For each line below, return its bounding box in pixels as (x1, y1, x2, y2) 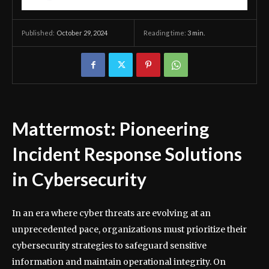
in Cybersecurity (12, 168, 147, 190)
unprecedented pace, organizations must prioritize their (12, 224, 247, 235)
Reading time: (144, 28, 187, 37)
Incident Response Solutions (12, 143, 242, 165)
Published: (22, 29, 55, 37)
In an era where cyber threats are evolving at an (12, 208, 211, 219)
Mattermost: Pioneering (12, 118, 209, 140)
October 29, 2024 (56, 28, 107, 37)
